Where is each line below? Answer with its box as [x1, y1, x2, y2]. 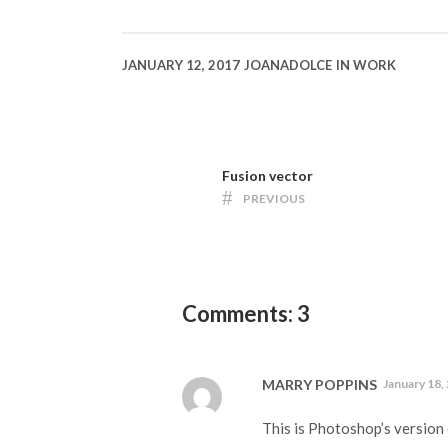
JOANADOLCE [244, 57, 332, 73]
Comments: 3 [182, 300, 311, 327]
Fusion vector [222, 167, 313, 184]
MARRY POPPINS [262, 375, 378, 393]
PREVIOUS [243, 190, 305, 206]
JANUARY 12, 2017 [122, 57, 240, 73]
